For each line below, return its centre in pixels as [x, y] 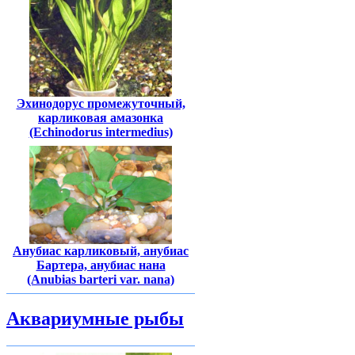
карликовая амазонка [101, 117]
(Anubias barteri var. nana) [101, 280]
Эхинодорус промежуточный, [101, 103]
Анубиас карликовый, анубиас [101, 251]
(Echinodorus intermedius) [101, 132]
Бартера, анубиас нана [101, 265]
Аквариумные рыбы [95, 319]
